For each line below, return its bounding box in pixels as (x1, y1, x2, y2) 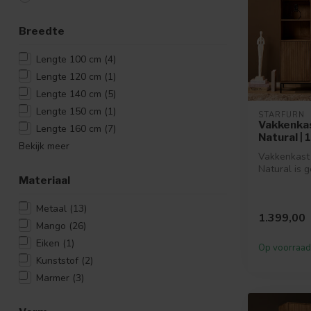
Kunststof (36, 253, 81, 267)
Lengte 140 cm (36, 87, 104, 101)
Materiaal (19, 173, 70, 187)
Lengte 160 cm (36, 121, 104, 135)
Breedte (19, 24, 65, 37)
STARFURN (258, 110, 305, 121)
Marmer (36, 271, 72, 285)
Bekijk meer (19, 139, 69, 153)
